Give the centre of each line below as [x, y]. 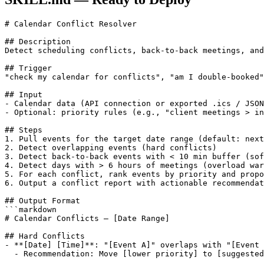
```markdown [31, 210]
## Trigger [28, 68]
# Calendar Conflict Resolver [71, 24]
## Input [24, 95]
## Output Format [42, 201]
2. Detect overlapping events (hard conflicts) [111, 148]
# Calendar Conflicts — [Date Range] [87, 219]
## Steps [24, 130]
